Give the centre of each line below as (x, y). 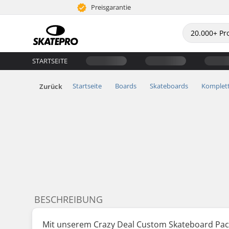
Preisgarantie (110, 7)
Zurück (51, 86)
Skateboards (169, 86)
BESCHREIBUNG (68, 199)
